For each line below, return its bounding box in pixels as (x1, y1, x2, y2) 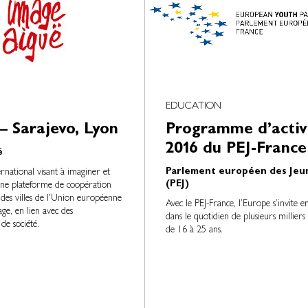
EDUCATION (165, 102, 221, 112)
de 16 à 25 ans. (165, 225, 223, 235)
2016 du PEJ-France (165, 142, 307, 158)
